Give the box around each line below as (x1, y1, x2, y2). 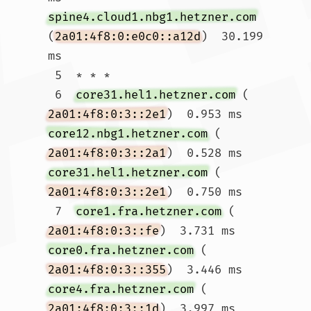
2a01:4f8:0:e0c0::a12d (55, 29, 201, 44)
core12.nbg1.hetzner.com (48, 126, 208, 141)
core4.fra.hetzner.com (48, 282, 194, 296)
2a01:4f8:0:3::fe (48, 224, 159, 238)
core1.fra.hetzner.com (76, 204, 221, 219)
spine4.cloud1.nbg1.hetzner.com (48, 10, 256, 24)
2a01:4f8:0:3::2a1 (48, 146, 166, 160)
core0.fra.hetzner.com (48, 243, 194, 258)
